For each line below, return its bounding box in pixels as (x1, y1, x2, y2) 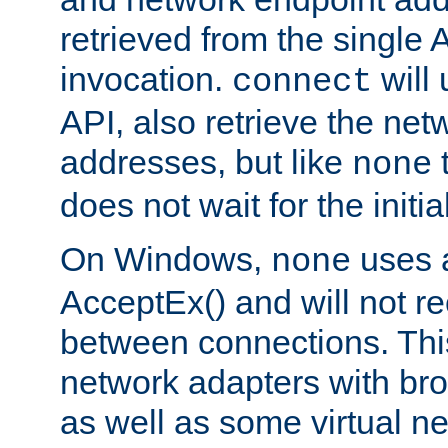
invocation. (60, 59, 232, 98)
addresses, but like (60, 142, 352, 181)
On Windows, (60, 239, 271, 278)
